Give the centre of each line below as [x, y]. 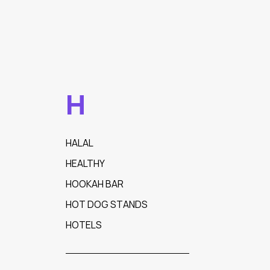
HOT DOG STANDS [106, 204]
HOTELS [83, 225]
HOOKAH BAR [94, 184]
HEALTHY [85, 163]
